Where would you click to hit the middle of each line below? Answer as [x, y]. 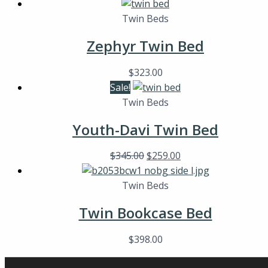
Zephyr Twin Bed [145, 45]
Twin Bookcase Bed [145, 213]
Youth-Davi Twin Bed [145, 129]
